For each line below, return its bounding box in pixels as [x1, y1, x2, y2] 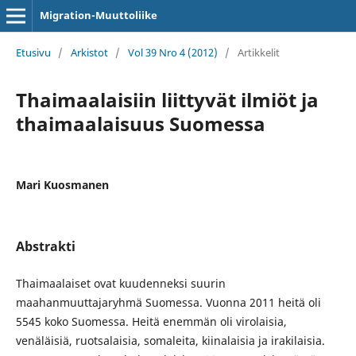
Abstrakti [15, 237, 75, 255]
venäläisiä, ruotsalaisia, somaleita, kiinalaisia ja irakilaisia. [15, 332, 325, 348]
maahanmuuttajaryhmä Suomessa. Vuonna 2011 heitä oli [15, 294, 321, 310]
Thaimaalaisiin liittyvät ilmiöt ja [15, 86, 319, 113]
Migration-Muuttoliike [39, 8, 157, 22]
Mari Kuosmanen [15, 176, 109, 192]
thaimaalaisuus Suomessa [15, 110, 265, 137]
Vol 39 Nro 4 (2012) [127, 44, 218, 60]
